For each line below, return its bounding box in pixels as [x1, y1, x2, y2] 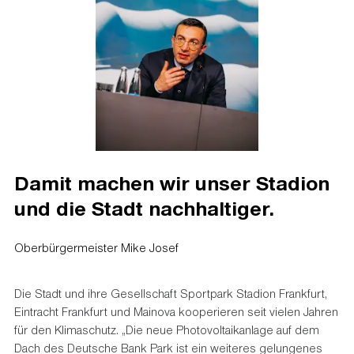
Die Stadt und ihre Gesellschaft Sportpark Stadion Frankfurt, [13, 285, 327, 302]
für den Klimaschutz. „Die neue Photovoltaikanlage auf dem [13, 322, 319, 338]
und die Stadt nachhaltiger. [13, 193, 274, 221]
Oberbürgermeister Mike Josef [13, 239, 179, 256]
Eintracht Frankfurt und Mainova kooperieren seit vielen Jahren [13, 303, 338, 320]
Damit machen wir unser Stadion [13, 168, 330, 196]
